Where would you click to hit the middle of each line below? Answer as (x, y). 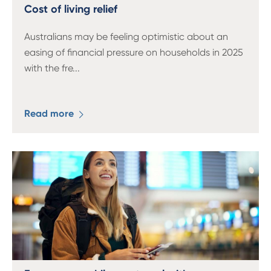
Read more (50, 113)
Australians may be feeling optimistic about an (126, 37)
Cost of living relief (71, 9)
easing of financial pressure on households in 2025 (134, 52)
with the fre (48, 68)
